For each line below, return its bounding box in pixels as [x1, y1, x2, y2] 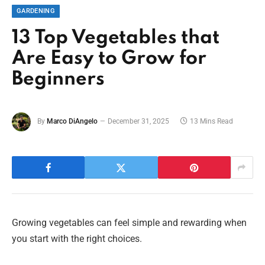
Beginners [12, 70, 105, 90]
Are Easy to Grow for [12, 49, 207, 69]
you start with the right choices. [12, 233, 142, 245]
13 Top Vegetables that [12, 28, 219, 49]
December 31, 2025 [108, 117, 169, 125]
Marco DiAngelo [47, 117, 98, 125]
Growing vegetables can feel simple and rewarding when [12, 217, 247, 229]
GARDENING [17, 7, 55, 15]
